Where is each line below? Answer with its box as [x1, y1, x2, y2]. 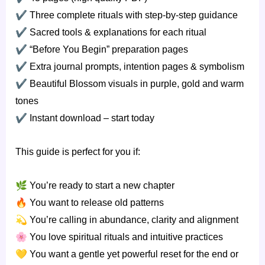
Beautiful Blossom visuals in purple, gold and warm [27, 79, 244, 89]
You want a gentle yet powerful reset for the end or [27, 249, 238, 260]
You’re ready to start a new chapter [27, 180, 174, 191]
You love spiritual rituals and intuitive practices [27, 232, 223, 243]
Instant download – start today [27, 113, 154, 124]
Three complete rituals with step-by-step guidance [27, 10, 238, 21]
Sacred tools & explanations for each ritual [27, 27, 206, 38]
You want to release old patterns [27, 198, 164, 208]
